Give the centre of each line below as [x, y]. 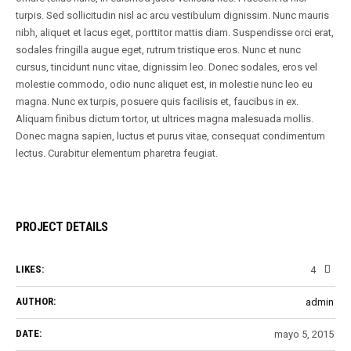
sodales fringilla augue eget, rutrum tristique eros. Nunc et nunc [158, 50]
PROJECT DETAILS [62, 227]
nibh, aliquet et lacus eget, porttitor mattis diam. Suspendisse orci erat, [174, 33]
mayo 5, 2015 [304, 335]
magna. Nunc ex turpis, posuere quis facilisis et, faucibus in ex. [157, 102]
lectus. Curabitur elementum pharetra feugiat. [116, 154]
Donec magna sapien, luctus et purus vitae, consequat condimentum [170, 136]
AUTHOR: [36, 302]
